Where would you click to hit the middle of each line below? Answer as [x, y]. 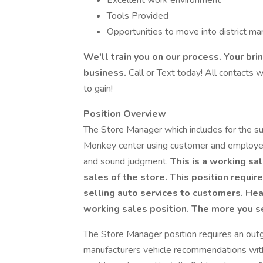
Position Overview [125, 114]
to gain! [98, 89]
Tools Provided [138, 16]
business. [106, 73]
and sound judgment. [127, 161]
